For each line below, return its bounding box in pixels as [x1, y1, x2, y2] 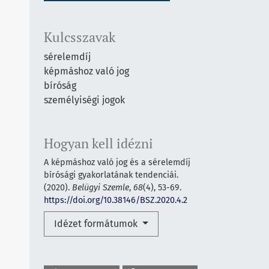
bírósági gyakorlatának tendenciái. [44, 169, 178, 180]
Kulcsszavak [44, 28, 115, 46]
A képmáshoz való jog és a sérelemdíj [44, 157, 190, 168]
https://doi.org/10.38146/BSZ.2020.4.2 [44, 195, 187, 205]
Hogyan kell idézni [44, 134, 153, 152]
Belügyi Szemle [72, 182, 129, 193]
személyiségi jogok [44, 94, 125, 106]
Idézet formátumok [54, 217, 140, 229]
